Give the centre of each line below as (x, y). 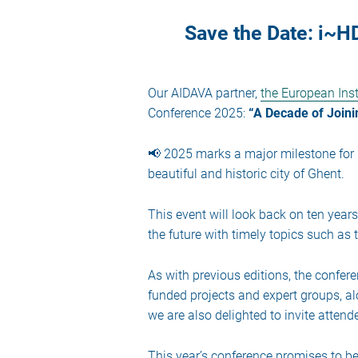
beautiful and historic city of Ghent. (246, 174)
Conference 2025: (198, 113)
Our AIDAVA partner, (204, 93)
